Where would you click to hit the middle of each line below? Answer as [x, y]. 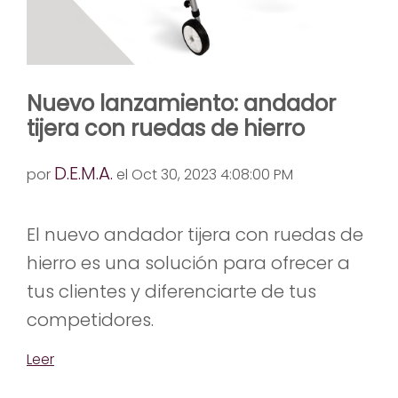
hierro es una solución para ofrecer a [188, 263]
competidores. [90, 320]
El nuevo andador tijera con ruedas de [195, 235]
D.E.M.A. [84, 174]
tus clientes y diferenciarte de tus [171, 292]
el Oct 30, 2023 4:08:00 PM [203, 175]
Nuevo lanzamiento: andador [181, 104]
